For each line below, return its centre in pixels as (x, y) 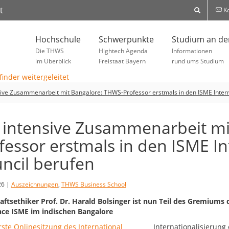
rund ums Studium (198, 61)
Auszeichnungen (35, 185)
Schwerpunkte (126, 39)
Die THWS (50, 51)
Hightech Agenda (123, 51)
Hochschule (58, 39)
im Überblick (53, 61)
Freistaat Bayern (122, 61)
